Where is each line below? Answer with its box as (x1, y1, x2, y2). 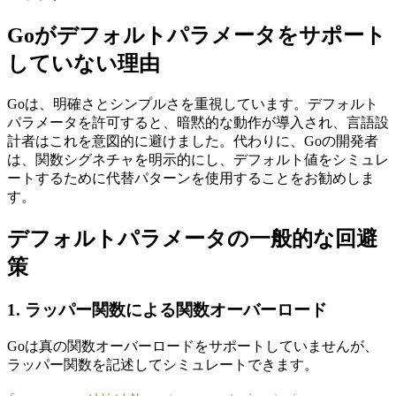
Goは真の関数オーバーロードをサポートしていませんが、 (7, 339, 378, 354)
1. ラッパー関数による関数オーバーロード (7, 300, 327, 319)
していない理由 (7, 51, 160, 75)
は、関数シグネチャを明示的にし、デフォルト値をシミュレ (7, 151, 389, 167)
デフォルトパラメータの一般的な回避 (7, 226, 377, 250)
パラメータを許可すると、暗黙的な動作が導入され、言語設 (7, 114, 389, 130)
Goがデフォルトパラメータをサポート (7, 23, 386, 47)
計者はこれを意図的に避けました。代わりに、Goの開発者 (7, 133, 378, 148)
